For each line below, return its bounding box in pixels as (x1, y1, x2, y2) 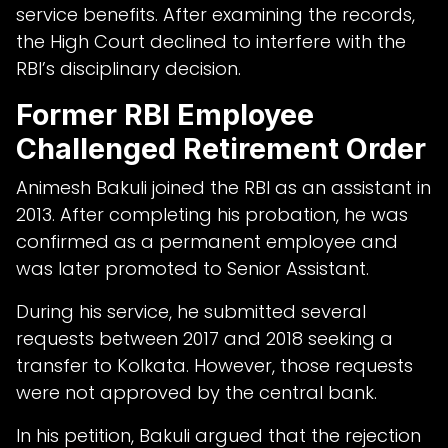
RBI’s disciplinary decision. (16, 55, 241, 81)
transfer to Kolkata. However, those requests (16, 352, 413, 378)
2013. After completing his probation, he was (16, 201, 408, 227)
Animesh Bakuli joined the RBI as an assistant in (16, 174, 431, 200)
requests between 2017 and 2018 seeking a (16, 325, 393, 351)
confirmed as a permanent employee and (16, 228, 398, 254)
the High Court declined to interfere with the (16, 28, 406, 54)
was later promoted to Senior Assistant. (16, 255, 369, 281)
